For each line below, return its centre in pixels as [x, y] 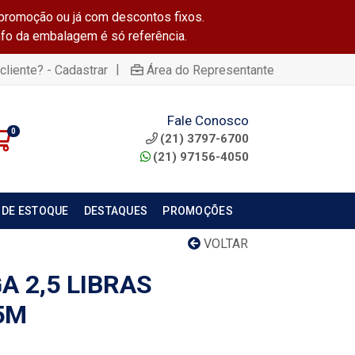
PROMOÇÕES [198, 211]
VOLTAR [224, 244]
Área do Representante [210, 70]
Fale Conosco [208, 120]
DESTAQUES [116, 211]
